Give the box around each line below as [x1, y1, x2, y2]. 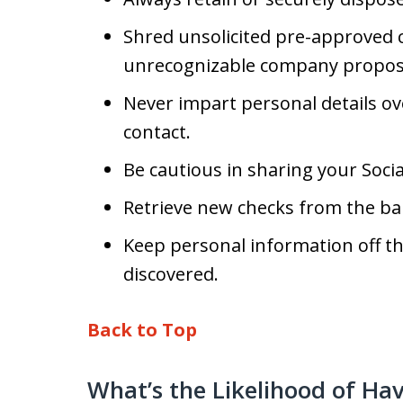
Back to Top [87, 318, 197, 342]
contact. [123, 120, 191, 144]
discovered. [123, 262, 219, 286]
